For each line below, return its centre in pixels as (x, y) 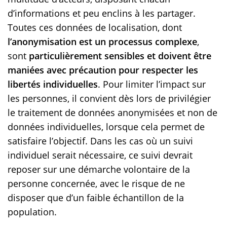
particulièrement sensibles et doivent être (120, 56)
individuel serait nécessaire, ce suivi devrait (100, 155)
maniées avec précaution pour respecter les (103, 70)
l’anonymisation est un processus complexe (102, 42)
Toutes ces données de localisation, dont (95, 28)
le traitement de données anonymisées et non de (112, 113)
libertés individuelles (53, 84)
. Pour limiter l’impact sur (152, 84)
